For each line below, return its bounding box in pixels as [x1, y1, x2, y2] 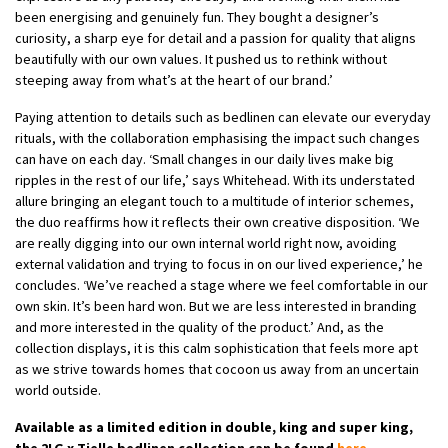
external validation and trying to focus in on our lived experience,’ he [15, 254, 423, 273]
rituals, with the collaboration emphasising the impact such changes [15, 128, 420, 147]
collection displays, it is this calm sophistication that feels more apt [15, 338, 418, 357]
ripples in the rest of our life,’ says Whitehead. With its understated [15, 170, 415, 189]
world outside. [15, 380, 104, 399]
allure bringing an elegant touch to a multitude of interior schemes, [15, 191, 414, 210]
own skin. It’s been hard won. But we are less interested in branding [15, 296, 417, 315]
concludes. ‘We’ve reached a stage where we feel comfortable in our [15, 275, 428, 294]
